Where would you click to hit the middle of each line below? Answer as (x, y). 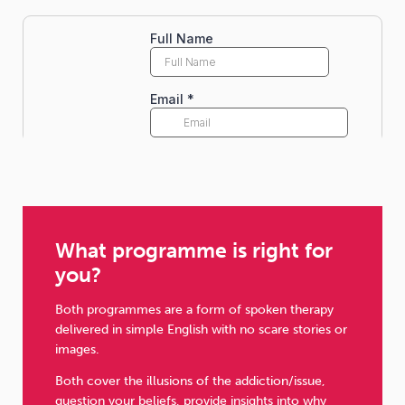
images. (77, 350)
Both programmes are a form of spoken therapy (194, 310)
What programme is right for (193, 250)
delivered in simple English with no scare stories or (201, 330)
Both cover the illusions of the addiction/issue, (190, 381)
